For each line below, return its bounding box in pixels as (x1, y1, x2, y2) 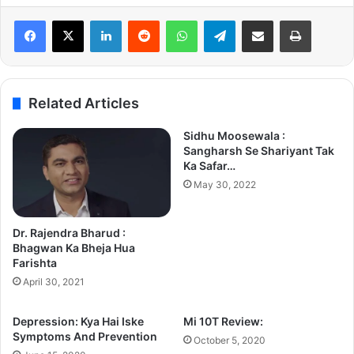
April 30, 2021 (23, 275, 85, 288)
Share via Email (273, 13, 298, 27)
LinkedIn (121, 13, 162, 27)
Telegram (235, 13, 280, 27)
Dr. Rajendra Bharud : (13, 225, 126, 239)
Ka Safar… (183, 159, 235, 173)
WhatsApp (197, 13, 247, 27)
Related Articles (28, 95, 139, 112)
